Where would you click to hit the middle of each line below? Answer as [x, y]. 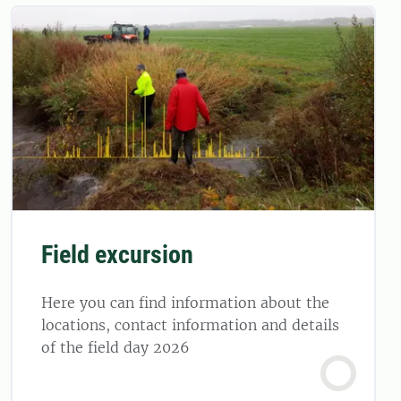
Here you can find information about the [185, 302]
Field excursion [117, 254]
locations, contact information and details [190, 324]
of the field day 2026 [115, 347]
